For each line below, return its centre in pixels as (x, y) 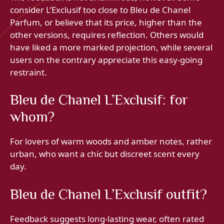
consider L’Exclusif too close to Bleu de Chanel (100, 9)
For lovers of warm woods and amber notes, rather (111, 141)
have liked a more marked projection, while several (111, 47)
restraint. (28, 72)
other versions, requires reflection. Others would (107, 34)
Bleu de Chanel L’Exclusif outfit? (108, 194)
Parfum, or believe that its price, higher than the (106, 22)
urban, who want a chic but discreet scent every (105, 154)
